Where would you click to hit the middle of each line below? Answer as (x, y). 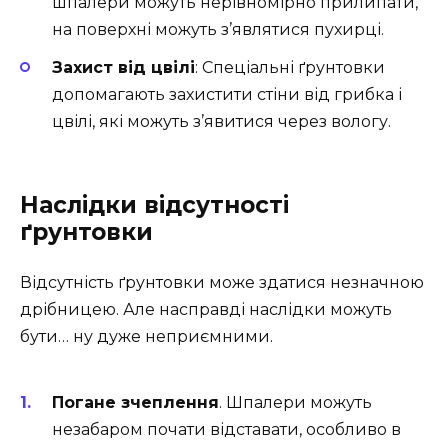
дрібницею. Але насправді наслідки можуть (206, 310)
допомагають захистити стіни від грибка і (227, 95)
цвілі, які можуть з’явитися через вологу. (221, 122)
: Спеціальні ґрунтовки (290, 68)
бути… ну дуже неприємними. (146, 337)
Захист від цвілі (123, 68)
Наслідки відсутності (154, 205)
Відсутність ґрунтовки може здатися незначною (222, 283)
